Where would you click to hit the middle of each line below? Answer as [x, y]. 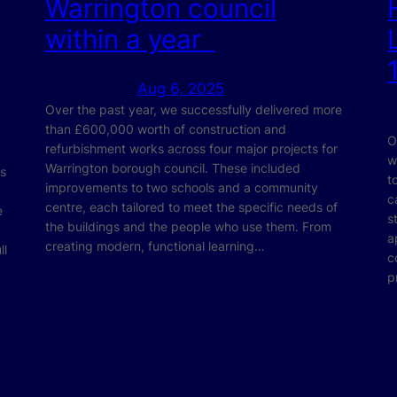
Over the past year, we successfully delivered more [193, 109]
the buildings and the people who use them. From [188, 226]
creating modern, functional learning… [155, 245]
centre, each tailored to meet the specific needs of [191, 206]
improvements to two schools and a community [181, 187]
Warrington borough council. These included [172, 167]
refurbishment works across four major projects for [191, 148]
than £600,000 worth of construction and [165, 128]
